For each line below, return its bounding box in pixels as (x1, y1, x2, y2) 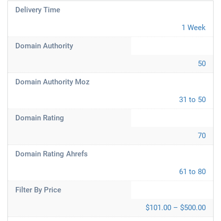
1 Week (182, 23, 206, 32)
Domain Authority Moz (15, 77, 90, 86)
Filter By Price (15, 185, 61, 194)
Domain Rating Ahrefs (15, 149, 88, 158)
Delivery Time (15, 5, 60, 14)
